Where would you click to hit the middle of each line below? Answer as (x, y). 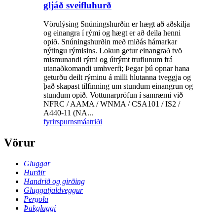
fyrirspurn (59, 122)
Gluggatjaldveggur (53, 190)
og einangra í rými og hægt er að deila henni (112, 33)
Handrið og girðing (54, 182)
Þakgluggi (40, 208)
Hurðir (35, 173)
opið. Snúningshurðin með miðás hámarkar (110, 42)
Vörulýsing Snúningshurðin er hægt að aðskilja (117, 24)
